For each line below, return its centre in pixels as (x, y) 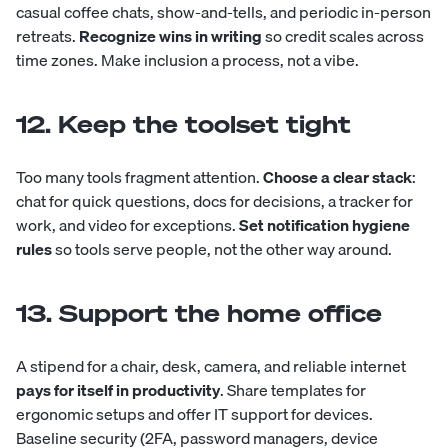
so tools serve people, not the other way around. (222, 248)
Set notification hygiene (324, 224)
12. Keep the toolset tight (183, 123)
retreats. (47, 35)
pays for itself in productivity (118, 389)
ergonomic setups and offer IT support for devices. (194, 413)
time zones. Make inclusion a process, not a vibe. (187, 59)
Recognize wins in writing (170, 35)
